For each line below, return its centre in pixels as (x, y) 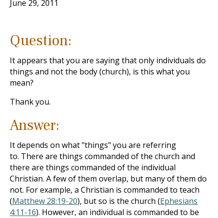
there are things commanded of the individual (93, 167)
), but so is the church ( (119, 201)
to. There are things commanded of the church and (102, 156)
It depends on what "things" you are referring (93, 145)
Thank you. (30, 102)
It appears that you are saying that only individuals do (108, 60)
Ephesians (179, 201)
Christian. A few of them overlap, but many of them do (108, 179)
